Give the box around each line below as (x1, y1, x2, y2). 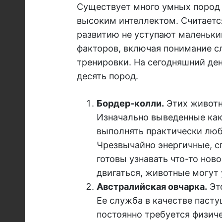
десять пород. (76, 71, 138, 82)
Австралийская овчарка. (96, 181, 207, 192)
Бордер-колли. (96, 98, 164, 109)
